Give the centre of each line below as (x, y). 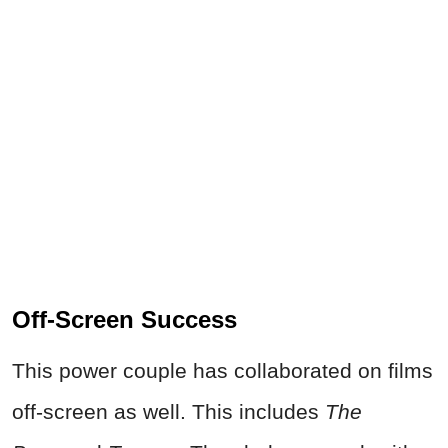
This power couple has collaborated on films (222, 371)
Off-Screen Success (124, 320)
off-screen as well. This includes (168, 412)
